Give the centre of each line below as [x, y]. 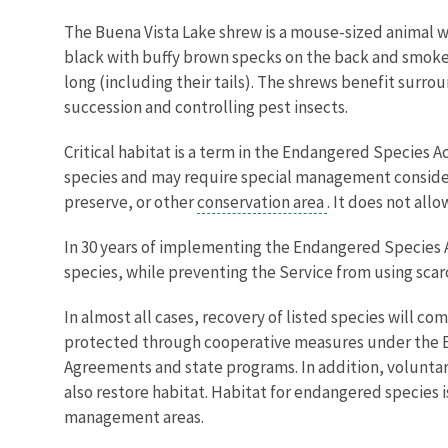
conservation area [262, 201]
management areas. [134, 416]
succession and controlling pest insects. [206, 106]
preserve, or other [130, 201]
